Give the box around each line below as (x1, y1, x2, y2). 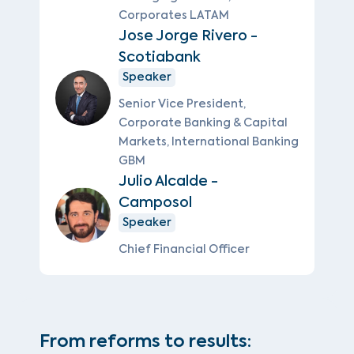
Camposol (119, 192, 192, 212)
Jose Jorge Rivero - (119, 25, 258, 45)
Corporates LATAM (119, 7, 229, 23)
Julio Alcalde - (119, 171, 218, 190)
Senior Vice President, (119, 96, 246, 111)
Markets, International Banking (119, 134, 299, 149)
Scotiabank (119, 47, 201, 66)
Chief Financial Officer (119, 241, 250, 257)
